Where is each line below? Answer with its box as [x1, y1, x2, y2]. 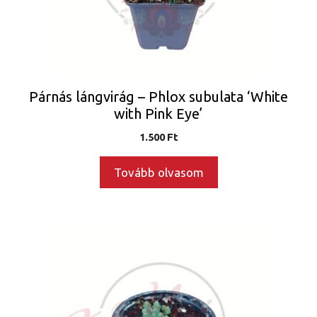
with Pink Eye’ [114, 105, 203, 122]
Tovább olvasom [113, 165, 204, 179]
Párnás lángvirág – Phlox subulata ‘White [29, 88, 288, 105]
